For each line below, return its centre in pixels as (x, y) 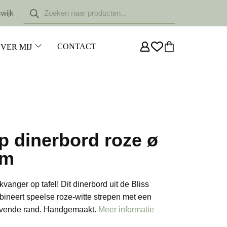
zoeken (36, 14)
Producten (41, 6)
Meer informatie (126, 210)
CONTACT (77, 46)
